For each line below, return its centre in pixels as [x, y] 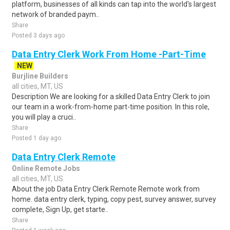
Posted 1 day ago [36, 138]
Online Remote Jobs [46, 168]
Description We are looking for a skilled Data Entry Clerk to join [111, 97]
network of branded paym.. [55, 14]
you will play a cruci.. [44, 117]
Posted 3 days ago [38, 35]
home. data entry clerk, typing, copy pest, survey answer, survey [114, 199]
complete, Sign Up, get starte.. [60, 209]
